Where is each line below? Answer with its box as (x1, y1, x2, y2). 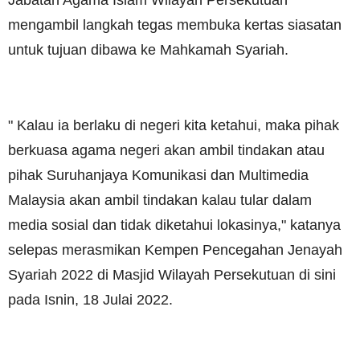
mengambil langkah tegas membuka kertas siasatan (8, 17, 342, 34)
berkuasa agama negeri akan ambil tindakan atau (8, 141, 325, 158)
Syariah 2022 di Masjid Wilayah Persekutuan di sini (8, 266, 336, 283)
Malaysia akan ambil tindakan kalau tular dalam (8, 191, 312, 208)
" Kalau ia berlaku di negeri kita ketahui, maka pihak (8, 117, 339, 133)
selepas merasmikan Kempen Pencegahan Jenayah (8, 241, 342, 258)
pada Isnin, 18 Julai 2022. (8, 291, 173, 308)
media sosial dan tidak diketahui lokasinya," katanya (8, 216, 341, 233)
